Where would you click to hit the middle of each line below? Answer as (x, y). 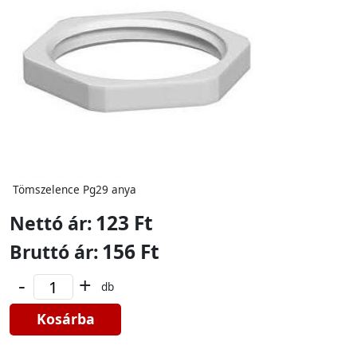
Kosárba (65, 319)
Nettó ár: (51, 223)
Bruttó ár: (54, 252)
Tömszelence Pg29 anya (75, 189)
